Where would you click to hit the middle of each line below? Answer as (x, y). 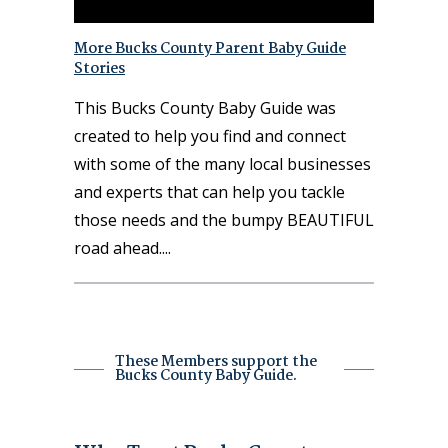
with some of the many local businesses (222, 163)
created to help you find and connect (210, 135)
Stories (99, 68)
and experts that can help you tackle (209, 191)
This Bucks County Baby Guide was (205, 107)
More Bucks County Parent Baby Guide (210, 48)
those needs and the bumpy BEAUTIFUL (224, 219)
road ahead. (118, 247)
